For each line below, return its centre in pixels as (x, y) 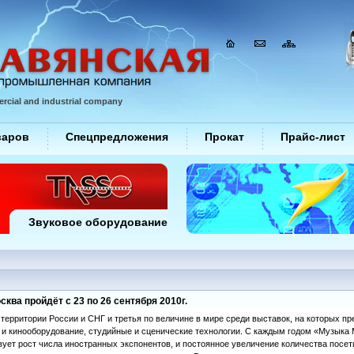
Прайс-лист (313, 137)
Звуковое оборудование (98, 222)
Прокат (224, 137)
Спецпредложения (117, 137)
